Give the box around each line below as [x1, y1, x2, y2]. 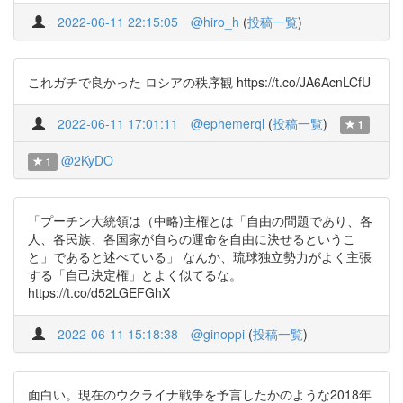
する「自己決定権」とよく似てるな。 [28, 265, 242, 283]
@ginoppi [191, 325, 245, 343]
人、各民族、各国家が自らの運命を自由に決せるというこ [28, 229, 355, 247]
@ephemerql [191, 114, 264, 132]
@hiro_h [191, 13, 239, 31]
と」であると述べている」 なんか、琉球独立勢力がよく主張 [28, 247, 372, 265]
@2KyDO [60, 151, 113, 169]
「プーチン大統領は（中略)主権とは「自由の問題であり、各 [28, 211, 372, 229]
